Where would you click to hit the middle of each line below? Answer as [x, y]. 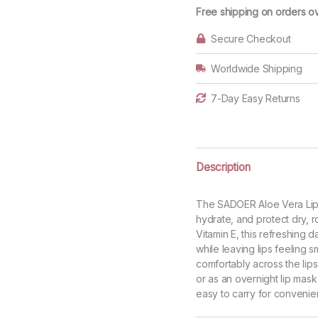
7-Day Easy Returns [256, 99]
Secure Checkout [251, 39]
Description [223, 168]
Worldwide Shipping [257, 69]
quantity [213, 18]
